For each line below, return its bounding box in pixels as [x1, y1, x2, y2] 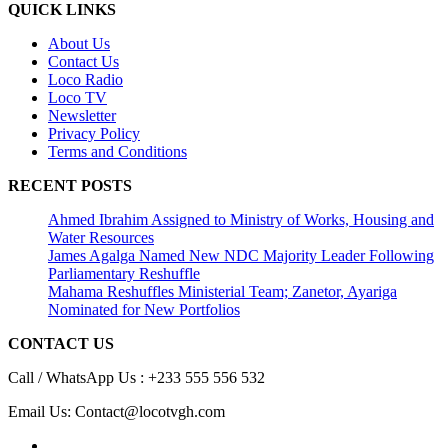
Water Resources [48, 229, 154, 247]
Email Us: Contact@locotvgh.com [8, 403, 225, 421]
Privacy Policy [48, 125, 140, 143]
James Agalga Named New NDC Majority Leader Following [48, 247, 434, 265]
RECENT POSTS [8, 177, 132, 195]
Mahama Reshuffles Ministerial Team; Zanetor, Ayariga [48, 283, 397, 301]
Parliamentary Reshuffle [48, 265, 200, 283]
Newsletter [48, 107, 116, 125]
